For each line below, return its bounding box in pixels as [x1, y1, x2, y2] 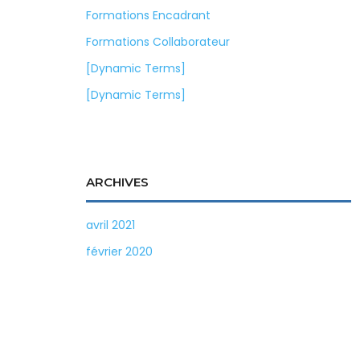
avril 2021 [86, 217, 135, 233]
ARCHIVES [86, 174, 149, 190]
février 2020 [86, 243, 153, 260]
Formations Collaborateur [86, 34, 230, 50]
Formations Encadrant [86, 7, 211, 23]
